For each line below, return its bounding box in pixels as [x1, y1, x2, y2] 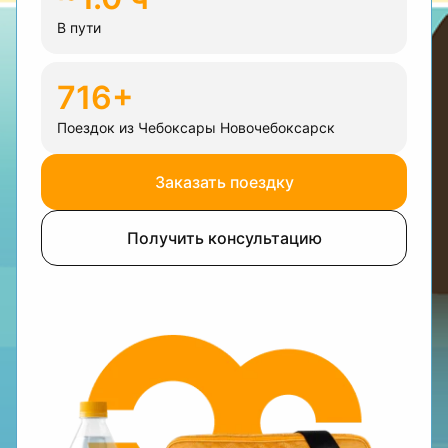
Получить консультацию [126, 228, 322, 248]
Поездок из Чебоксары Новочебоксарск [57, 119, 335, 136]
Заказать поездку [154, 172, 294, 192]
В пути [57, 19, 101, 36]
